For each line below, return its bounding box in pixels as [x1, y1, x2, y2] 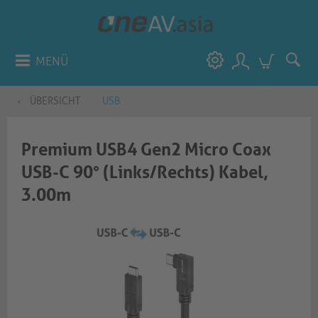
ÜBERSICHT [30, 95, 80, 107]
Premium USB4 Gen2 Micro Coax [21, 140, 271, 160]
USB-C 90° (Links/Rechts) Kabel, [21, 163, 268, 182]
